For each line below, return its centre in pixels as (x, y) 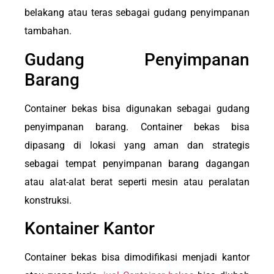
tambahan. (48, 31)
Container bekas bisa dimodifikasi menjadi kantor (137, 257)
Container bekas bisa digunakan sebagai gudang (137, 108)
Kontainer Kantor (90, 228)
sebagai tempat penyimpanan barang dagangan (137, 163)
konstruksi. (48, 200)
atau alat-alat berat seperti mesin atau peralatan (137, 182)
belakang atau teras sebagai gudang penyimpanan (137, 13)
